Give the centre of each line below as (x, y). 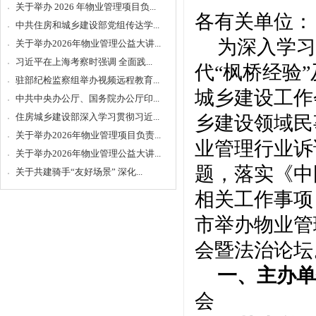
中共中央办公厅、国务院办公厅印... (87, 98)
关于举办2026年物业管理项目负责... (88, 135)
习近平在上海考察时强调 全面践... (84, 62)
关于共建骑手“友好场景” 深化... (79, 172)
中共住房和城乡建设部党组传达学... (87, 25)
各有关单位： (254, 22)
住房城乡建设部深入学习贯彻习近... (87, 117)
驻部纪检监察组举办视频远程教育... (87, 80)
